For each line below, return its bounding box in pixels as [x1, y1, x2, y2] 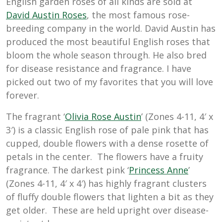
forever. [6, 89, 39, 102]
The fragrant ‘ [6, 111, 65, 123]
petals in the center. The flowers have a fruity [6, 151, 203, 163]
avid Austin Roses [12, 9, 87, 21]
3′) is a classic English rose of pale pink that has [6, 124, 209, 136]
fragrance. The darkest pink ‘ [6, 164, 129, 176]
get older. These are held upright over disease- [6, 204, 209, 217]
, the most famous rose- [87, 9, 190, 21]
